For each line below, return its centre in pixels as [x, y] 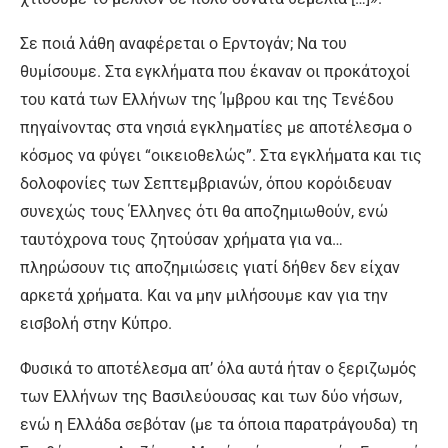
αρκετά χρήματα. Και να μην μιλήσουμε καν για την [204, 296]
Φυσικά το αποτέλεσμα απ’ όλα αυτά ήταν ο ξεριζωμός [218, 369]
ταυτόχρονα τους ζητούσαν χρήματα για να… [181, 240]
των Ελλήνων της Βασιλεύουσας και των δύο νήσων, [211, 397]
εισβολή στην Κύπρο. [96, 324]
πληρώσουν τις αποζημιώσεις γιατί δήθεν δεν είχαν [210, 268]
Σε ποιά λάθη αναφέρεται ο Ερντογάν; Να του [183, 44]
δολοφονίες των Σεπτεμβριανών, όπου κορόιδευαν [206, 184]
